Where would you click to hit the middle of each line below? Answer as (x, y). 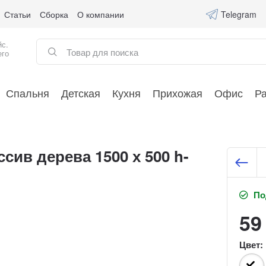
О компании (101, 14)
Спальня (27, 93)
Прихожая (177, 93)
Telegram (238, 14)
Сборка (54, 14)
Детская (80, 93)
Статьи (18, 14)
